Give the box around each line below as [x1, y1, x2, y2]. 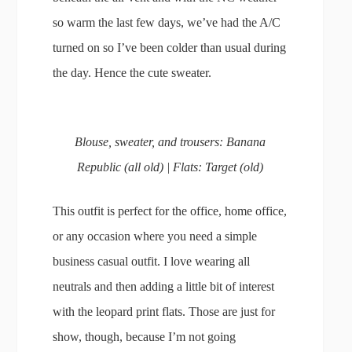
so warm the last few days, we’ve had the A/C [53, 16, 281, 29]
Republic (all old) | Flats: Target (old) [77, 160, 264, 174]
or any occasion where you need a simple [53, 229, 258, 243]
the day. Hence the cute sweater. [53, 66, 212, 79]
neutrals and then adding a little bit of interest [53, 280, 275, 293]
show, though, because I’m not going [53, 330, 236, 343]
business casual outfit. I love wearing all [53, 255, 251, 268]
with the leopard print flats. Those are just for [53, 305, 276, 318]
